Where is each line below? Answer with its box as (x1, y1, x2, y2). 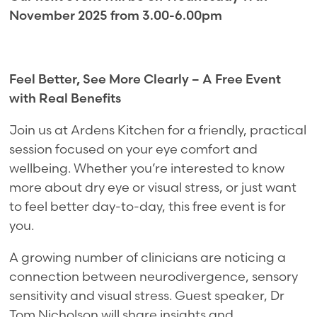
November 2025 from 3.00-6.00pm (9, 6, 223, 23)
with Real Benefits (9, 89, 122, 106)
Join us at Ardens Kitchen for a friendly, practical (9, 121, 307, 138)
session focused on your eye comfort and (9, 140, 258, 157)
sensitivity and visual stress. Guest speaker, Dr (9, 287, 285, 304)
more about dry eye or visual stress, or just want (9, 178, 297, 195)
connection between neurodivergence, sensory (9, 267, 299, 284)
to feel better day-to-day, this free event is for (9, 197, 287, 214)
